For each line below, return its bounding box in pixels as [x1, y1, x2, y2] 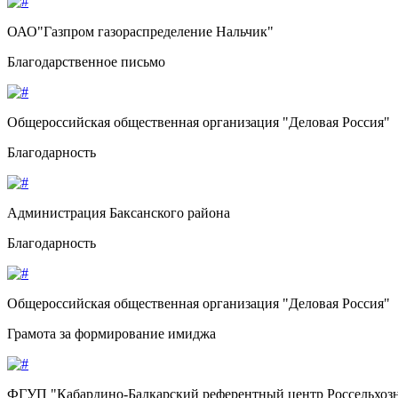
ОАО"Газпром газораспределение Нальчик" [7, 23, 274, 39]
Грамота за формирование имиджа [7, 325, 216, 341]
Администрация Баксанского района [7, 204, 230, 220]
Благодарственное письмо [7, 53, 165, 69]
